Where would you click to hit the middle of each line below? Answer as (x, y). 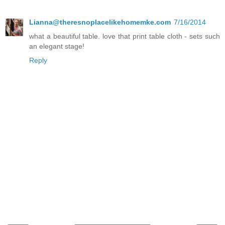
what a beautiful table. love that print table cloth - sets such (125, 36)
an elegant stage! (57, 46)
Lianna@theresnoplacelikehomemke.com (100, 22)
